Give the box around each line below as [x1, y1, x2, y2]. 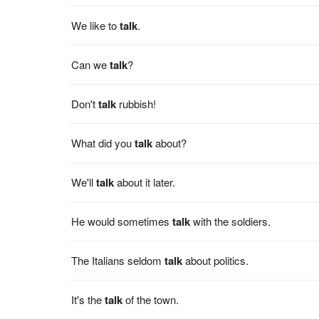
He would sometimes [71, 213, 173, 229]
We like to [71, 17, 120, 33]
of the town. [122, 291, 179, 307]
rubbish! [116, 95, 157, 111]
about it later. [114, 174, 176, 189]
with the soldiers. [190, 213, 271, 229]
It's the [71, 291, 105, 307]
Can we [71, 56, 110, 72]
